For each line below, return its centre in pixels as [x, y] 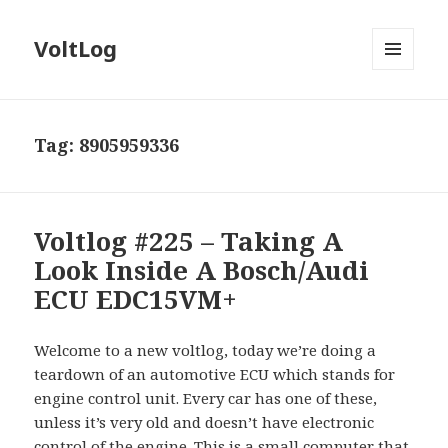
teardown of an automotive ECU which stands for [215, 374]
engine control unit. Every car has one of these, [206, 398]
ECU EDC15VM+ [136, 299]
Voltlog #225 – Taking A [189, 241]
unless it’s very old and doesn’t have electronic [204, 422]
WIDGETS [401, 112]
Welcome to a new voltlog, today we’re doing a [205, 350]
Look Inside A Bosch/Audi [202, 270]
